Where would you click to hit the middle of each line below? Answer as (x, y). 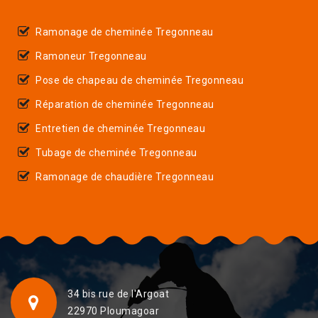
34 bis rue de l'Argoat (118, 294)
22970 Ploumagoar (113, 311)
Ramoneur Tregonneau (91, 56)
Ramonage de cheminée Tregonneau (125, 32)
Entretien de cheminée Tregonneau (120, 128)
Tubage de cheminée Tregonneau (116, 152)
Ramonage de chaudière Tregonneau (125, 176)
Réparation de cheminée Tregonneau (125, 104)
